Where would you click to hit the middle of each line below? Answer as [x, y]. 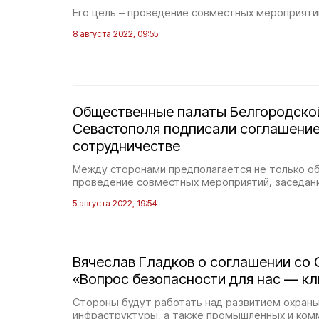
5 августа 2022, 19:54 [115, 203]
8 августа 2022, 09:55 [115, 34]
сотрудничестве [126, 146]
